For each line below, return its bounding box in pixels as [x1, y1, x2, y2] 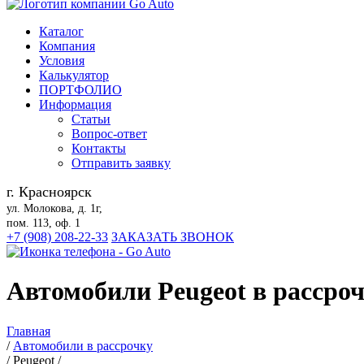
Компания [39, 39, 95, 53]
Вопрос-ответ [71, 127, 147, 141]
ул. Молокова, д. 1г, [6, 202, 102, 214]
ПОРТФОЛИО [39, 83, 122, 97]
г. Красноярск [6, 184, 92, 200]
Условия [39, 54, 84, 67]
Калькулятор [39, 68, 109, 82]
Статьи [71, 112, 110, 126]
